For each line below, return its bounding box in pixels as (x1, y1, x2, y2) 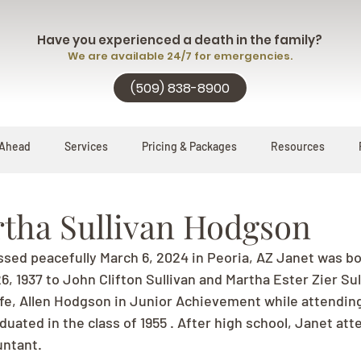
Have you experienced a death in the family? (37, 31, 322, 48)
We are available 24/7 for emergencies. (67, 48, 293, 64)
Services (64, 139, 108, 153)
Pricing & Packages (142, 139, 237, 153)
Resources (271, 139, 325, 153)
